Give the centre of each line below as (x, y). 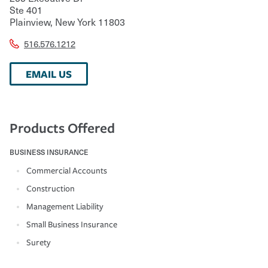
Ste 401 (26, 9)
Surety (39, 242)
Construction (51, 188)
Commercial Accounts (67, 170)
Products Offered (62, 127)
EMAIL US (49, 74)
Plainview (30, 21)
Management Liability (65, 206)
